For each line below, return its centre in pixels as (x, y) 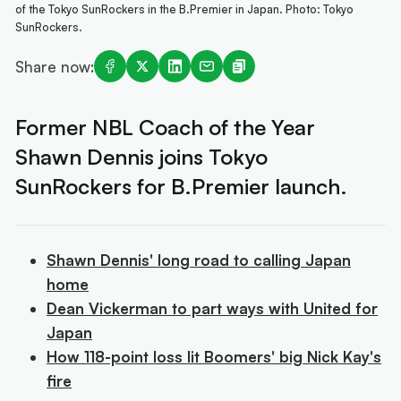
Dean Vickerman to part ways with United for (213, 309)
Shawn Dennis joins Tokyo (142, 157)
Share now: (55, 66)
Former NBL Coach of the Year (166, 128)
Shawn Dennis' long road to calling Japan (199, 260)
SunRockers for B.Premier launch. (182, 187)
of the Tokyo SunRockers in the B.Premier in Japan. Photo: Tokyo (185, 9)
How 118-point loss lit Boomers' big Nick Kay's (214, 357)
